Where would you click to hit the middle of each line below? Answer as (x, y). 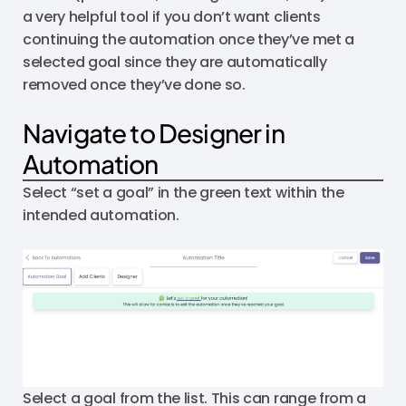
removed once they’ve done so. (134, 85)
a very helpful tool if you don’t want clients (172, 17)
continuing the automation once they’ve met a (188, 39)
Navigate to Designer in (154, 133)
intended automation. (101, 215)
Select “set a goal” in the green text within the (184, 193)
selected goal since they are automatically (175, 62)
